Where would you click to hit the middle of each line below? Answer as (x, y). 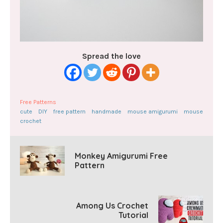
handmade (107, 112)
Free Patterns (38, 102)
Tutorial (133, 215)
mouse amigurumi (153, 112)
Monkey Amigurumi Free (121, 156)
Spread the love (111, 56)
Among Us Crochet (112, 206)
